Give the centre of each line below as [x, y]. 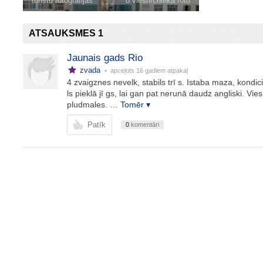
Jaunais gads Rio [104, 58]
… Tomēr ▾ [130, 104]
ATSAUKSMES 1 [66, 33]
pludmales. [87, 104]
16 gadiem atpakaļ [162, 70]
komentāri [144, 124]
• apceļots [119, 70]
